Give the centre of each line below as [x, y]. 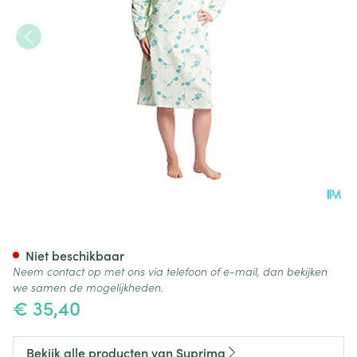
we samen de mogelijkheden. [88, 287]
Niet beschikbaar [75, 255]
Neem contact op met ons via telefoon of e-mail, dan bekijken [170, 271]
